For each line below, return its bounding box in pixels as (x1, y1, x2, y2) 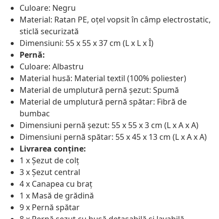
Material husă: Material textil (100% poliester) (20, 73, 186, 84)
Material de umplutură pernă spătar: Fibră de (20, 96, 187, 108)
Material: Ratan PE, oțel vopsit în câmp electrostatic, (20, 14, 211, 25)
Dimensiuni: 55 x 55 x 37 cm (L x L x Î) (20, 38, 153, 49)
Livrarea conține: (20, 143, 86, 154)
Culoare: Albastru (20, 61, 84, 72)
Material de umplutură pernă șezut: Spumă (20, 85, 179, 96)
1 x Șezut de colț (20, 155, 79, 166)
